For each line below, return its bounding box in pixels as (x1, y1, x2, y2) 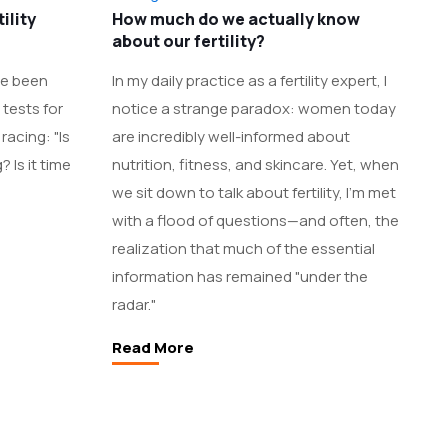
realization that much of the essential (111, 238, 375, 259)
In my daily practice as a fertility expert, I (111, 70, 387, 91)
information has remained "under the (111, 266, 368, 287)
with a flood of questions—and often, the (111, 210, 399, 231)
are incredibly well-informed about (111, 126, 350, 147)
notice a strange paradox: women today (111, 98, 396, 119)
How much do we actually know (111, 8, 360, 30)
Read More (111, 337, 194, 358)
